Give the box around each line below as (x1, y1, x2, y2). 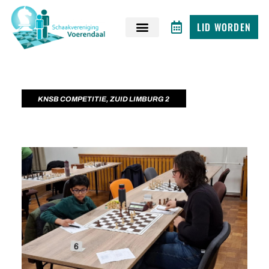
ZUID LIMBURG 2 (109, 95, 169, 104)
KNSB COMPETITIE (37, 95, 106, 104)
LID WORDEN (197, 20, 252, 35)
